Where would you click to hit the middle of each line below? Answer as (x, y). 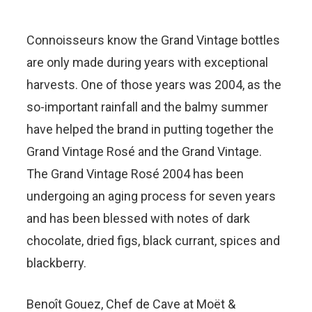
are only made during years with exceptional (147, 62)
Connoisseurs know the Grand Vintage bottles (153, 40)
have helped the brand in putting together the (150, 129)
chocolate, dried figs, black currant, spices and (153, 241)
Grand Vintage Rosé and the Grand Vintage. (144, 151)
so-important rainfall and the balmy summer (147, 107)
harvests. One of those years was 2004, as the (154, 85)
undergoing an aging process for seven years (151, 196)
